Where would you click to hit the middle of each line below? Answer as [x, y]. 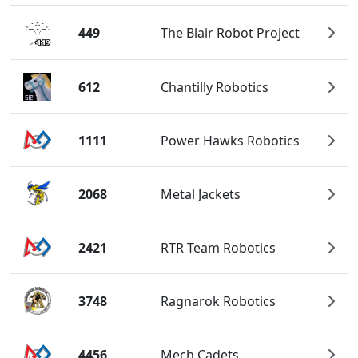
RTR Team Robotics [219, 247]
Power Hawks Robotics [231, 140]
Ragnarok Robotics [219, 301]
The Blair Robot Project [231, 32]
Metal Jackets [201, 194]
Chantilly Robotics [215, 87]
